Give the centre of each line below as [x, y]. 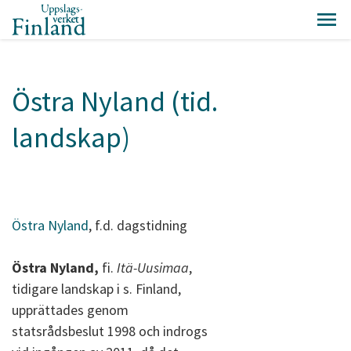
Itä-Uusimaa [153, 268]
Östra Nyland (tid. [115, 101]
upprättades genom [70, 310]
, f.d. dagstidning [138, 225]
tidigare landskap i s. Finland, [96, 289]
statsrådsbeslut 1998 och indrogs [110, 331]
